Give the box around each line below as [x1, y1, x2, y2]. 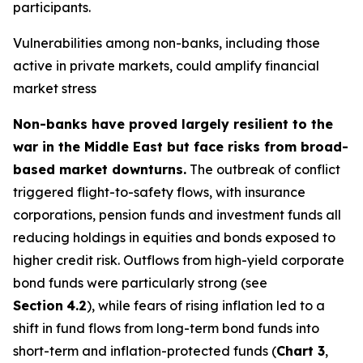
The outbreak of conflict [186, 161, 340, 177]
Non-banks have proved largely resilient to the [13, 116, 333, 132]
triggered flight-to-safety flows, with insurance [13, 184, 305, 200]
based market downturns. [13, 161, 186, 177]
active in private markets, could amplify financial [13, 58, 319, 74]
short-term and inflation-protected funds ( [13, 343, 276, 359]
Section [13, 297, 63, 314]
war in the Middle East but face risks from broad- [13, 139, 348, 155]
